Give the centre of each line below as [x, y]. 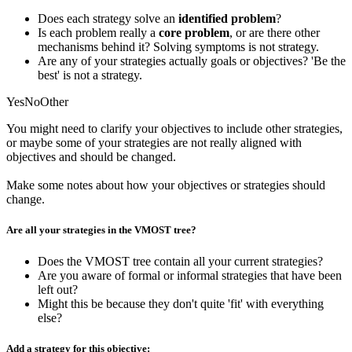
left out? [58, 289]
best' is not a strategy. [90, 75]
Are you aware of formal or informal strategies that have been [190, 275]
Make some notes [49, 185]
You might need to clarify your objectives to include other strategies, [174, 129]
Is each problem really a [98, 33]
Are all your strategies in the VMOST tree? [101, 230]
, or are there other [275, 33]
